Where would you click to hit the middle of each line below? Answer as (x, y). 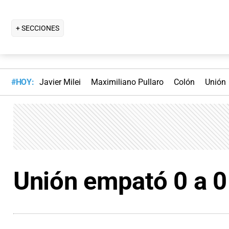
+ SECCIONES (38, 28)
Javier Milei (60, 82)
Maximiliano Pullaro (127, 82)
